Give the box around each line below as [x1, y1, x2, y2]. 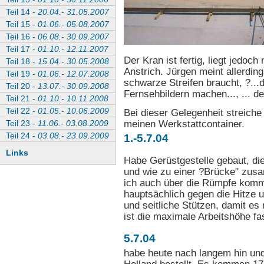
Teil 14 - [6, 7, 38, 16]
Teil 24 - [6, 131, 38, 140]
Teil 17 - [6, 44, 38, 54]
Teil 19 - [6, 69, 38, 78]
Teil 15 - [6, 19, 38, 29]
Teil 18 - [6, 57, 38, 66]
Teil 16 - [6, 32, 38, 41]
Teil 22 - [6, 106, 38, 115]
